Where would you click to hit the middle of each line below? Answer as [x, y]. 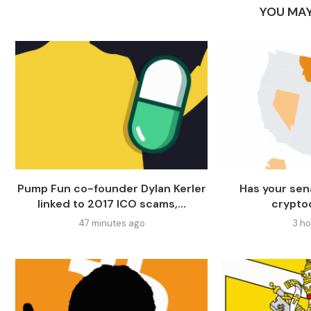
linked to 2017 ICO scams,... [111, 204]
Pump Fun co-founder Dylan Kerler [111, 189]
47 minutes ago [111, 224]
